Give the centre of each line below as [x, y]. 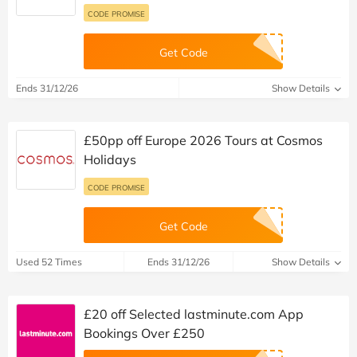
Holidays [110, 159]
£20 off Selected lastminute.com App [194, 314]
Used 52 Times [49, 261]
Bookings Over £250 [144, 333]
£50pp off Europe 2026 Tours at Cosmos [203, 140]
